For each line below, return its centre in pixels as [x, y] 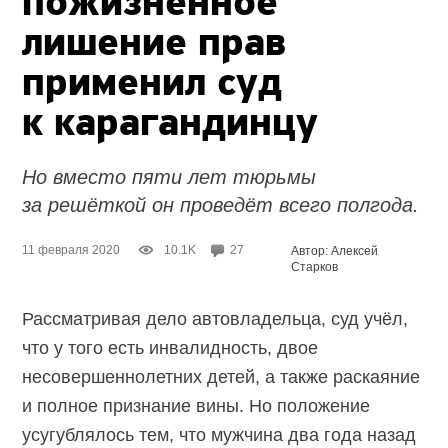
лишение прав [154, 44]
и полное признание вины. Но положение [196, 405]
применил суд [152, 84]
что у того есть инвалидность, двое [170, 347]
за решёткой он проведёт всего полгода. [221, 204]
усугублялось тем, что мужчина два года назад [219, 434]
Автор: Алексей [335, 250]
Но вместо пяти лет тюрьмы [169, 176]
